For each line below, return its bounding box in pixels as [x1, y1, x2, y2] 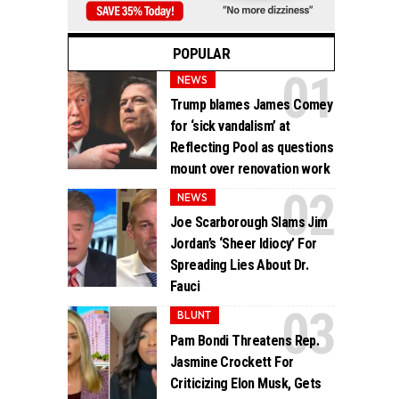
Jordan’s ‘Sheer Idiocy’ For [170, 235, 317, 253]
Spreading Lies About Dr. [170, 256, 309, 274]
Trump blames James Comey [170, 96, 333, 114]
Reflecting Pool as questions [170, 139, 334, 157]
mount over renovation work [170, 160, 330, 178]
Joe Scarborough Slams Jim [170, 214, 328, 232]
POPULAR [172, 44, 231, 62]
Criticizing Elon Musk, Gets [170, 374, 322, 392]
